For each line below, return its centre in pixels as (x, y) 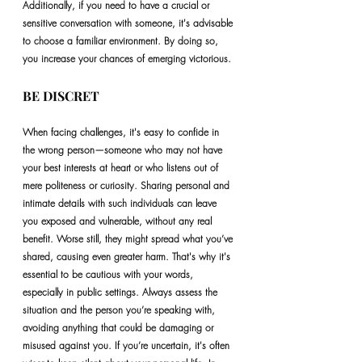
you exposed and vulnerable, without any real (119, 221)
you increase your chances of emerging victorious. (127, 59)
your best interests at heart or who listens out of (122, 168)
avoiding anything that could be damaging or (120, 328)
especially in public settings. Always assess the (122, 292)
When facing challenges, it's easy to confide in (122, 132)
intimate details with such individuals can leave (121, 203)
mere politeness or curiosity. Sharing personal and (128, 185)
